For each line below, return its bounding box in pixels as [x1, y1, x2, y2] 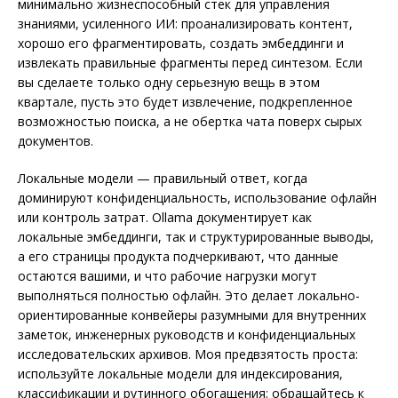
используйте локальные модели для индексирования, [18, 365, 343, 383]
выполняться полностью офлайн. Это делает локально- [18, 287, 360, 305]
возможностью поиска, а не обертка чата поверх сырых [18, 113, 362, 131]
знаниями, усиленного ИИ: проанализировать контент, [18, 15, 353, 33]
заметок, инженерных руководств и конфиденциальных [18, 326, 355, 344]
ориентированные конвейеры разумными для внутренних [18, 306, 366, 324]
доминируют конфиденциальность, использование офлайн [18, 189, 377, 207]
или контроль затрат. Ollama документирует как [18, 209, 312, 227]
